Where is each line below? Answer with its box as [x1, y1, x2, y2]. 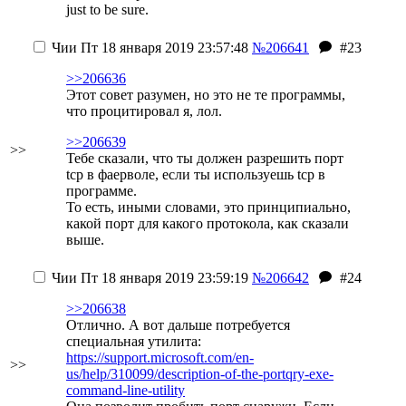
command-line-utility [66, 382, 185, 398]
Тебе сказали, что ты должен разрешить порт [66, 150, 343, 166]
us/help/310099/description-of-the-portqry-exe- [66, 366, 333, 382]
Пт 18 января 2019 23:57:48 [77, 40, 248, 55]
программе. [66, 183, 137, 198]
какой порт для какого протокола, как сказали [66, 216, 349, 231]
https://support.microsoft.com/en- [66, 350, 254, 365]
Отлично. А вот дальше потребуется [66, 317, 290, 333]
